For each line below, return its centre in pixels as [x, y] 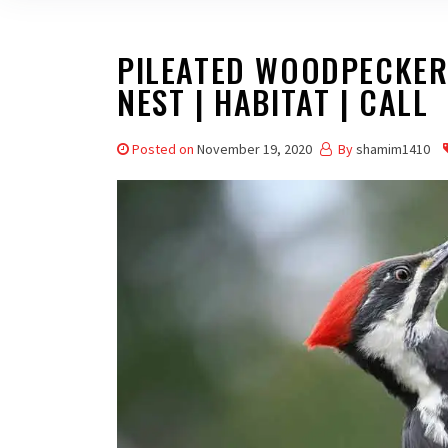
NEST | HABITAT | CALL [273, 101]
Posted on [164, 149]
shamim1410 [393, 149]
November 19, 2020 [254, 149]
